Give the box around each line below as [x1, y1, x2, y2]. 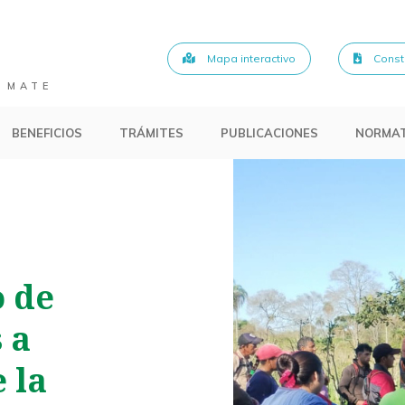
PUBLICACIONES [221, 125, 319, 140]
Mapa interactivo [204, 52, 296, 66]
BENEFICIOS [11, 125, 82, 140]
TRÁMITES [118, 125, 184, 140]
